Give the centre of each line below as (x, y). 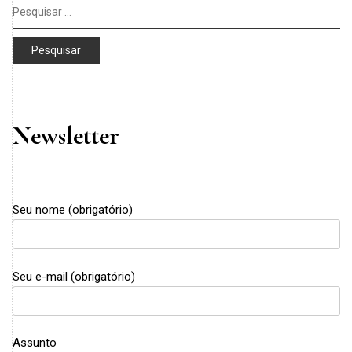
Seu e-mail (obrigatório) (74, 276)
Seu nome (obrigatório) (73, 210)
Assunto (35, 343)
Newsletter (66, 136)
